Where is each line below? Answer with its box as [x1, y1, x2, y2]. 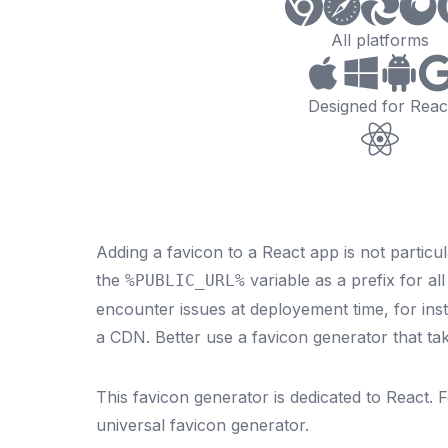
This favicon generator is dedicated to [96, 387, 386, 407]
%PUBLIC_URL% [125, 271, 245, 290]
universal [96, 415, 165, 435]
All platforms [331, 30, 429, 50]
